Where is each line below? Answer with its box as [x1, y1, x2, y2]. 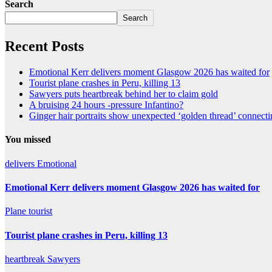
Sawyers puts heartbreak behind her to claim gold [29, 89, 218, 100]
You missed [5, 134, 51, 145]
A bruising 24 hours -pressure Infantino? [29, 100, 183, 110]
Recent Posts [5, 38, 84, 55]
